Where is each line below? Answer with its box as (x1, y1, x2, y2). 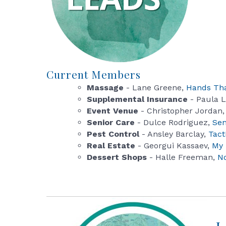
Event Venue (87, 106, 138, 116)
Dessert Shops (87, 152, 147, 162)
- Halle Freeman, (147, 152, 217, 162)
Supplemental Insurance (87, 94, 190, 104)
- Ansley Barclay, (139, 129, 208, 139)
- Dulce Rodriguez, (135, 118, 212, 128)
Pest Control (87, 129, 139, 139)
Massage (87, 83, 124, 93)
